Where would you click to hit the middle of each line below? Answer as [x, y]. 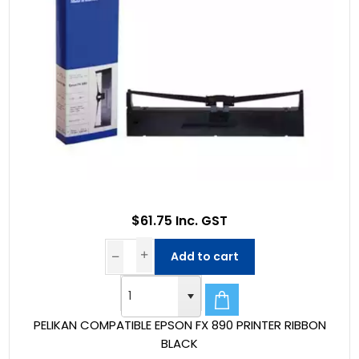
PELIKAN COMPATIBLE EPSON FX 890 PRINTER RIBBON [179, 325]
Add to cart [204, 256]
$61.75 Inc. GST [179, 220]
